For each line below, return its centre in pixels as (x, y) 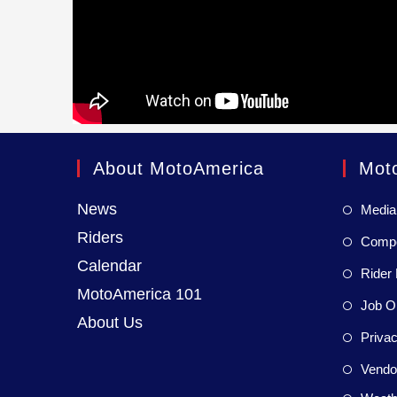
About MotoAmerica (179, 169)
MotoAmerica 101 (140, 295)
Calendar (109, 266)
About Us (110, 323)
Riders (100, 238)
